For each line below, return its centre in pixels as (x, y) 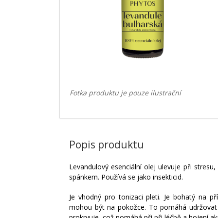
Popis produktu (107, 145)
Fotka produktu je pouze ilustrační (125, 93)
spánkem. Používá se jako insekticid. (126, 177)
